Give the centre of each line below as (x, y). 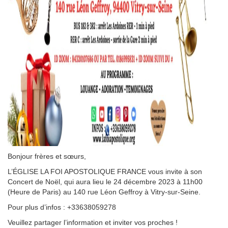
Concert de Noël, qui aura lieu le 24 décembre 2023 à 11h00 (105, 182)
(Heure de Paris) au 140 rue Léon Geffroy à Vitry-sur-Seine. (104, 192)
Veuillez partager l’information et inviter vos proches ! (93, 223)
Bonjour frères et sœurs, (47, 156)
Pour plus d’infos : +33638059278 (62, 207)
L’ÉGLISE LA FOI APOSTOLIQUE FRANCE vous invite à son (105, 172)
